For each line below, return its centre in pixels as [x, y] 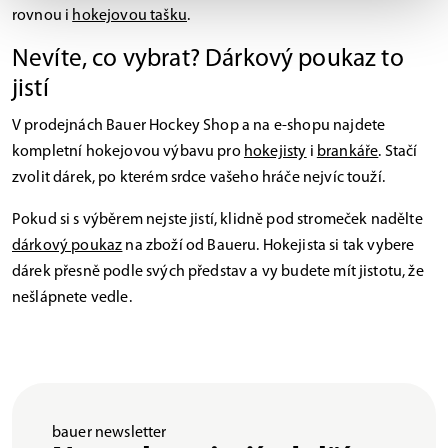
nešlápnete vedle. [72, 297]
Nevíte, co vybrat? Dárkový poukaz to [208, 59]
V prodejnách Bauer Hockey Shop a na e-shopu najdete [199, 125]
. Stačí [398, 151]
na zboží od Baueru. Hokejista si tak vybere [270, 245]
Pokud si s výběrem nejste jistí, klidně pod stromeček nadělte [217, 219]
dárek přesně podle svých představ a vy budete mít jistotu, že [218, 271]
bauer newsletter [109, 432]
